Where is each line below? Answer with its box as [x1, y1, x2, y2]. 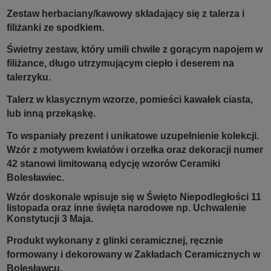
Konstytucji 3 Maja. [7, 214, 93, 224]
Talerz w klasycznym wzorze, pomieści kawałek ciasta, [7, 94, 253, 105]
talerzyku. [7, 72, 51, 83]
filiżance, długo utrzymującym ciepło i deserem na [7, 58, 234, 69]
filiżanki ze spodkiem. [7, 22, 104, 33]
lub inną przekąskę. [7, 108, 98, 119]
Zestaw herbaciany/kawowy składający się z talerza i [7, 8, 244, 19]
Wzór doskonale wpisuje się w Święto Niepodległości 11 [7, 192, 261, 203]
